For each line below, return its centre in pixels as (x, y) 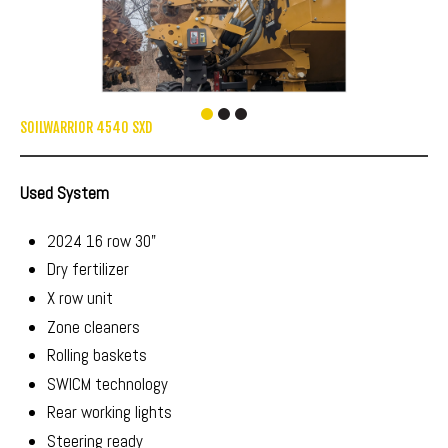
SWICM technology (108, 383)
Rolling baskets (99, 355)
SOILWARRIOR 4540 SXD (86, 127)
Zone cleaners (94, 326)
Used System (64, 192)
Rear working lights (110, 412)
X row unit (80, 298)
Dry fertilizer (90, 269)
